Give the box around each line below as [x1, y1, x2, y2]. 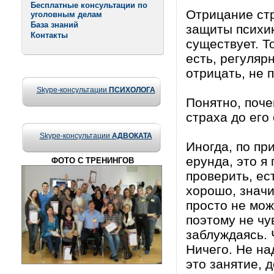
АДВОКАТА [111, 131, 152, 140]
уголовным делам [31, 10, 102, 19]
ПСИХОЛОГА [108, 86, 155, 94]
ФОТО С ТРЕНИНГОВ [51, 156, 134, 165]
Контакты [31, 31, 68, 40]
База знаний [31, 20, 78, 29]
